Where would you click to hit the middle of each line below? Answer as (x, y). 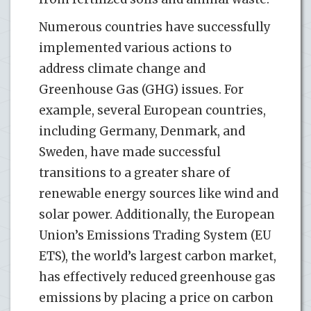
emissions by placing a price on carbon (156, 297)
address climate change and (122, 68)
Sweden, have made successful (130, 152)
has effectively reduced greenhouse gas (157, 277)
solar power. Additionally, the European (157, 214)
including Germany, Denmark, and (142, 131)
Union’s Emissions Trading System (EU (155, 235)
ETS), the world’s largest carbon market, (158, 256)
